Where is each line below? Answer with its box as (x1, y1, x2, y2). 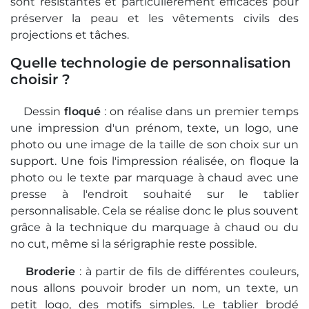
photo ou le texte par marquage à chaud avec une (10, 171, 299, 185)
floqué (64, 105, 101, 119)
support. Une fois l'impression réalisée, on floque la (10, 154, 299, 168)
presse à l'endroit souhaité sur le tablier (10, 188, 299, 201)
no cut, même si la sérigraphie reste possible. (10, 237, 257, 251)
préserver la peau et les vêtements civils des (10, 12, 299, 26)
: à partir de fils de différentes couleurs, (75, 265, 299, 279)
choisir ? (10, 71, 70, 88)
